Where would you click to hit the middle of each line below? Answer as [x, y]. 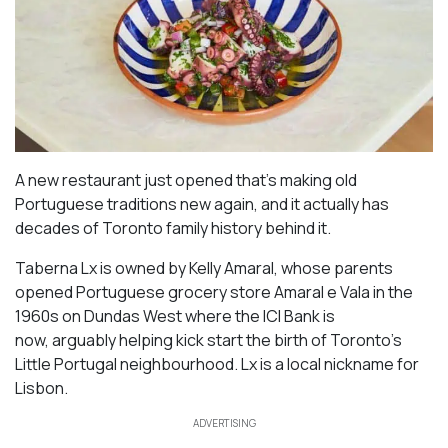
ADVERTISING [224, 422]
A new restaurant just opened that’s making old [186, 179]
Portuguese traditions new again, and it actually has [202, 203]
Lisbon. [41, 387]
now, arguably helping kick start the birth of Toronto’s [208, 339]
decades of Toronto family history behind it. [173, 227]
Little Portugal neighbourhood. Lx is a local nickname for [217, 363]
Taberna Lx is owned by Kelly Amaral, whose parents [204, 267]
